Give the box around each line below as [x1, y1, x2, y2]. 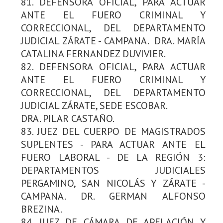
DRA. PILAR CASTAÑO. [21, 111, 114, 125]
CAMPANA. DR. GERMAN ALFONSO [21, 189, 206, 203]
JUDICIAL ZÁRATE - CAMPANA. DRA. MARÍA [21, 34, 206, 47]
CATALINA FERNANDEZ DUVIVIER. [21, 47, 166, 60]
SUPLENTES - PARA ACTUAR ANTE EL [21, 137, 206, 151]
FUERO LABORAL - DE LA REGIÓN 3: [21, 150, 206, 164]
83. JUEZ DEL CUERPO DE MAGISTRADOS [21, 124, 206, 138]
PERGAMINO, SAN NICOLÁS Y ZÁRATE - [21, 176, 206, 190]
